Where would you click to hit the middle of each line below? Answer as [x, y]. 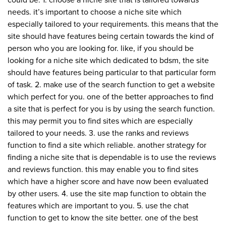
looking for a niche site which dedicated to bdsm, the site [108, 61]
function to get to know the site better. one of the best [103, 218]
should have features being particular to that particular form [112, 73]
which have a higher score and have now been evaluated [108, 182]
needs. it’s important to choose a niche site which [95, 12]
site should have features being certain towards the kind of [111, 37]
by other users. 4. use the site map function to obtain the [107, 194]
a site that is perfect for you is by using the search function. [111, 109]
